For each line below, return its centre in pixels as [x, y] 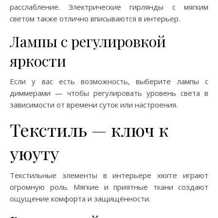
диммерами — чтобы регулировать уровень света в [109, 93]
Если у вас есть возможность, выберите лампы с [109, 81]
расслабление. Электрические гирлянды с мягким [109, 7]
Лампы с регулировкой [88, 41]
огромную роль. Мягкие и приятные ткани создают [109, 187]
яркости [38, 61]
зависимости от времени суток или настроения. [94, 105]
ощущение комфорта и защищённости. [80, 199]
